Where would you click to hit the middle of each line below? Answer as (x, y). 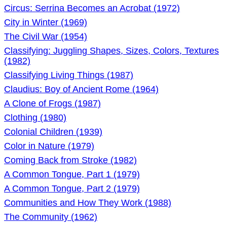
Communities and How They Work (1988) (88, 203)
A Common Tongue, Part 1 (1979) (72, 174)
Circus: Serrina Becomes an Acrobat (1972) (92, 8)
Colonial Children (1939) (53, 132)
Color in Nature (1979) (49, 146)
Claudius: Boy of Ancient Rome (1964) (81, 89)
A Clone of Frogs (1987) (52, 103)
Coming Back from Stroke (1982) (70, 160)
